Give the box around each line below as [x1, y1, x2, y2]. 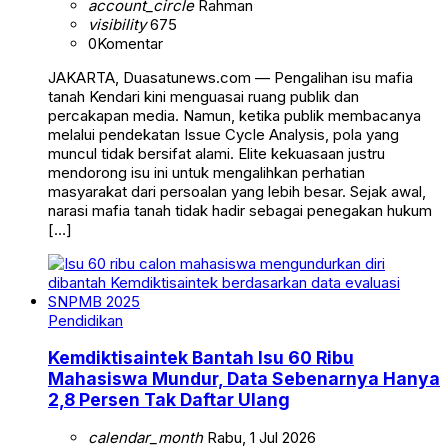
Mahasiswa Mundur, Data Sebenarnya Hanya [48, 368, 440, 390]
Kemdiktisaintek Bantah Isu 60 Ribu [48, 347, 354, 369]
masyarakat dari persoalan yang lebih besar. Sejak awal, [48, 181, 426, 201]
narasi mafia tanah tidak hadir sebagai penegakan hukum [48, 200, 432, 220]
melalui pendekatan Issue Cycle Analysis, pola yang [48, 124, 399, 144]
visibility [88, 14, 146, 34]
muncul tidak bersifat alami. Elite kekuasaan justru [48, 143, 385, 163]
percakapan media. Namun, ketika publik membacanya [48, 105, 421, 125]
